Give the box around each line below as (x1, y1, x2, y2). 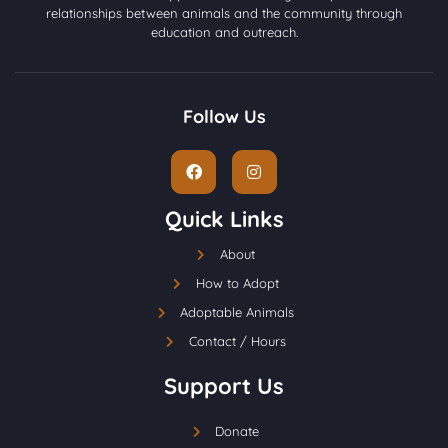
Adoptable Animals (180, 304, 294, 321)
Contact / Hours (188, 333, 286, 350)
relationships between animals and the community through (46, 4, 402, 21)
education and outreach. (150, 23, 298, 40)
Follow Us (182, 104, 266, 128)
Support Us (164, 372, 284, 401)
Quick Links (164, 205, 284, 234)
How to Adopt (195, 275, 279, 292)
